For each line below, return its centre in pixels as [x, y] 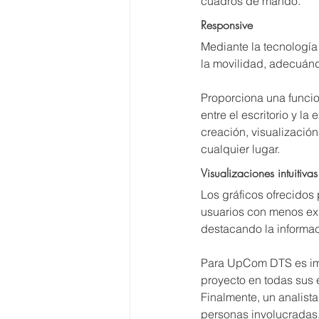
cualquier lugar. [240, 149]
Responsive [227, 25]
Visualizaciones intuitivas [259, 173]
